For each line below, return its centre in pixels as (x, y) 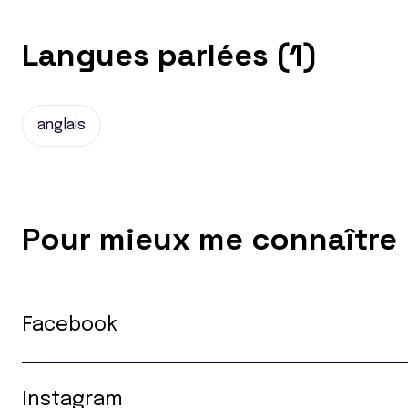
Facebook (70, 325)
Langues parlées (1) (169, 55)
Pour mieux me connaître (209, 239)
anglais (61, 125)
